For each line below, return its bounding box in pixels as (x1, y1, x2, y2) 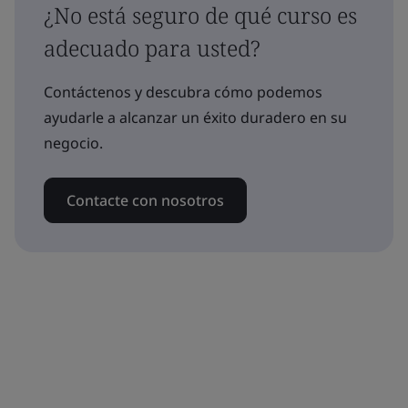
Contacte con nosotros (66, 190, 224, 211)
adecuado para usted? (44, 33, 260, 64)
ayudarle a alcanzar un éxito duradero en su (44, 107, 347, 128)
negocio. (44, 133, 103, 154)
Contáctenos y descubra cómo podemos (44, 82, 322, 103)
